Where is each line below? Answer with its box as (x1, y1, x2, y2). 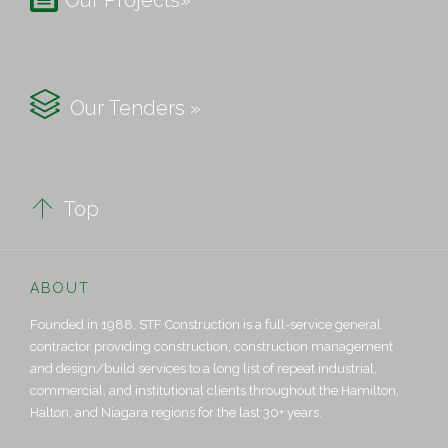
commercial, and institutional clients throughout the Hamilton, (30, 383, 399, 399)
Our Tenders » (60, 96, 201, 121)
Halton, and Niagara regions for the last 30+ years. (30, 405, 322, 421)
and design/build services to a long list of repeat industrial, (30, 361, 377, 377)
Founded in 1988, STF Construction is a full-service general (30, 317, 381, 333)
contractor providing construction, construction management (30, 339, 393, 355)
